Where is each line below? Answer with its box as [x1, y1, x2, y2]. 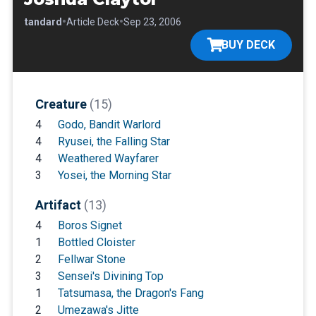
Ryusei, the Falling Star [57, 134, 170, 148]
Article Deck [66, 16, 119, 28]
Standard [18, 16, 62, 28]
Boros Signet [57, 218, 122, 232]
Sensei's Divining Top [57, 269, 164, 283]
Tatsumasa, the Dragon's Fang [57, 286, 204, 300]
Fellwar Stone [57, 252, 126, 266]
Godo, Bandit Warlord [57, 117, 161, 131]
